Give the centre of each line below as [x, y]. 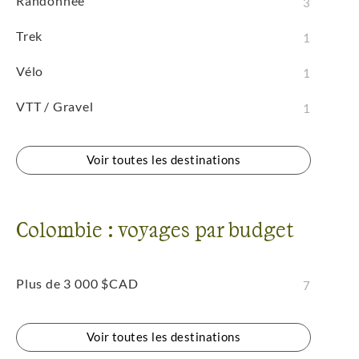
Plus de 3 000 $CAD [77, 283]
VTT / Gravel [55, 106]
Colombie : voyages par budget [155, 229]
